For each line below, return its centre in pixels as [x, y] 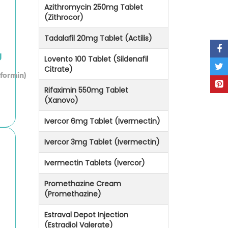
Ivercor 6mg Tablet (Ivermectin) [102, 121]
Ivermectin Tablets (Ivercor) [95, 163]
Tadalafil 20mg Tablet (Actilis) [98, 38]
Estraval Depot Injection [86, 215]
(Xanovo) [61, 101]
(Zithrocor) [64, 18]
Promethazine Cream [83, 184]
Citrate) [59, 69]
